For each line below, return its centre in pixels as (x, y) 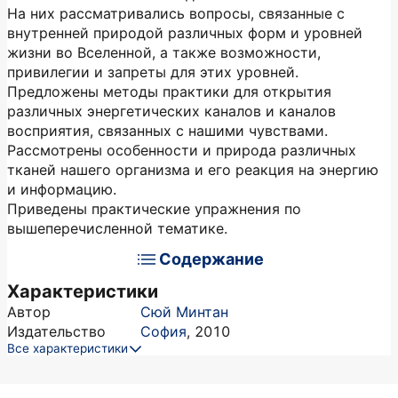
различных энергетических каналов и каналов (171, 111)
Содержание (211, 259)
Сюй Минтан (184, 312)
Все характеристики (68, 348)
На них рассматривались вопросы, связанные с (176, 13)
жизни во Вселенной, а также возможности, (164, 52)
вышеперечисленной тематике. (117, 228)
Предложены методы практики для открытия (169, 92)
